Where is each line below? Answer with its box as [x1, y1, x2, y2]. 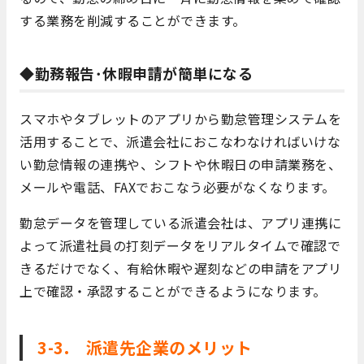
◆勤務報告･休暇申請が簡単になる [19, 63, 253, 84]
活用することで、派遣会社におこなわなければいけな [19, 132, 340, 152]
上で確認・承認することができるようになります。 [19, 281, 327, 301]
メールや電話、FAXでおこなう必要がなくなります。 [19, 177, 336, 197]
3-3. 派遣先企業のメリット [37, 336, 253, 360]
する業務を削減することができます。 [19, 11, 246, 31]
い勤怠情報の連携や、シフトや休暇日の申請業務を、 [19, 154, 341, 175]
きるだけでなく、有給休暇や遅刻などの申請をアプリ [19, 258, 341, 279]
